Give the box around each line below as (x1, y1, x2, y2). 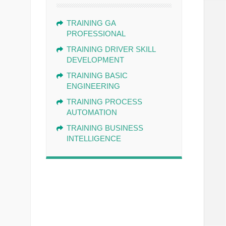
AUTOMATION (67, 108, 117, 117)
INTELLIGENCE (67, 134, 121, 143)
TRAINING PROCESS (67, 97, 142, 106)
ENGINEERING (67, 82, 120, 91)
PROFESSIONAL (67, 29, 126, 38)
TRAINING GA (67, 19, 116, 28)
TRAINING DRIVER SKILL (67, 45, 155, 54)
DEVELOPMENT (67, 55, 124, 65)
